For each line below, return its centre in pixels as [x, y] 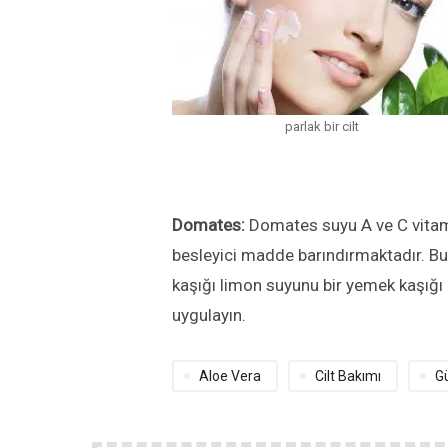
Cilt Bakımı [348, 376]
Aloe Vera [230, 376]
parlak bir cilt [322, 127]
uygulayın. [209, 315]
